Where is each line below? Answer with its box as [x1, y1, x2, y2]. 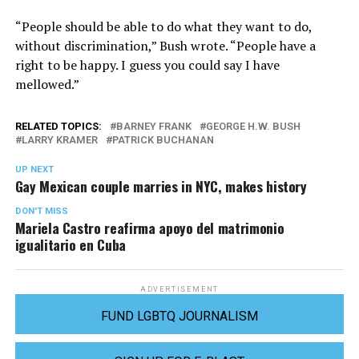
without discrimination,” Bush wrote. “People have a [14, 37, 316, 55]
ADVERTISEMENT [139, 285, 220, 294]
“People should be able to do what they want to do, [14, 18, 312, 36]
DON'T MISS [14, 206, 68, 217]
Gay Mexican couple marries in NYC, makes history [14, 175, 307, 197]
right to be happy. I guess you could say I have [14, 56, 280, 75]
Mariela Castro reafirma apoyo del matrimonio [14, 217, 284, 239]
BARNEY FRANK [115, 120, 192, 133]
